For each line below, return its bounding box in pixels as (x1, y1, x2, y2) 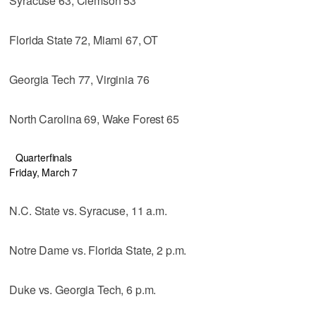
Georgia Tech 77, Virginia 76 (9, 71, 150, 87)
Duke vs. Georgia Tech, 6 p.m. (9, 281, 157, 298)
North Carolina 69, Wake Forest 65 (9, 110, 179, 127)
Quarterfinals (15, 150, 72, 164)
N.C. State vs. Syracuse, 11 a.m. (9, 202, 167, 219)
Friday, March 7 (9, 164, 78, 179)
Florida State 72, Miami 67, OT (9, 31, 159, 48)
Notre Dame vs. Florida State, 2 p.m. (9, 241, 187, 258)
